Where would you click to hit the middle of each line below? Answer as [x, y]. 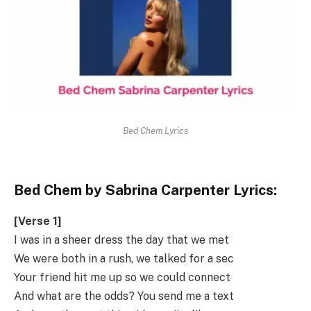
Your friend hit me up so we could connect [122, 277]
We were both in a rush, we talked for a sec [124, 258]
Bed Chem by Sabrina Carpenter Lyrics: [145, 191]
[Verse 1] [37, 221]
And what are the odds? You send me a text [124, 296]
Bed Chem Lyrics [155, 131]
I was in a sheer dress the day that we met [121, 239]
